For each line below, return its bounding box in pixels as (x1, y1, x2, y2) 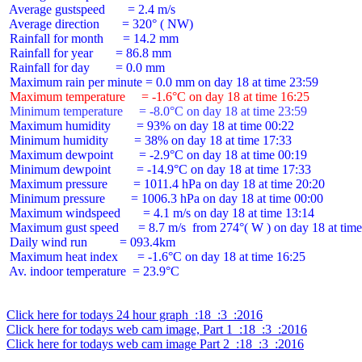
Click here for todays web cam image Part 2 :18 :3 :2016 (6, 337, 304, 351)
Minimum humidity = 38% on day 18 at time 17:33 (6, 133, 292, 147)
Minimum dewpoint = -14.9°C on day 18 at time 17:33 (6, 162, 311, 176)
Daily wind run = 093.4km (6, 235, 175, 249)
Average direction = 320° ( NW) (6, 17, 193, 31)
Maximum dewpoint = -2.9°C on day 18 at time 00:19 (6, 148, 307, 162)
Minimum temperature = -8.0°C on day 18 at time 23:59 (6, 104, 307, 118)
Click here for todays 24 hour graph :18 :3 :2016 (6, 308, 263, 322)
